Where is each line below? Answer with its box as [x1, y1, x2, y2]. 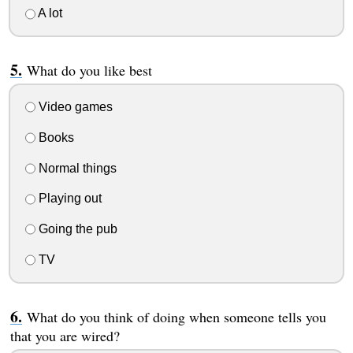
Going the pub [35, 222, 117, 236]
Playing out [35, 191, 102, 206]
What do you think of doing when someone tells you [26, 307, 326, 326]
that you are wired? [9, 325, 120, 345]
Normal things [35, 161, 117, 175]
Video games [35, 100, 113, 114]
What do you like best [26, 61, 152, 80]
